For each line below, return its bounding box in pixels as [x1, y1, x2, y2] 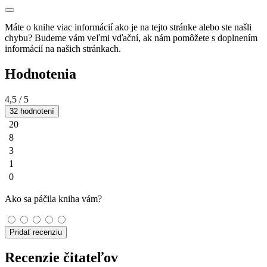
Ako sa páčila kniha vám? [5, 193, 102, 204]
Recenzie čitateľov [5, 250, 118, 266]
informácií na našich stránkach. [5, 43, 121, 54]
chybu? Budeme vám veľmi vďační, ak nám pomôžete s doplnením [5, 32, 257, 43]
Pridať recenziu [10, 227, 62, 237]
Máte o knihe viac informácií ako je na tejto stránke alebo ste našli [5, 21, 252, 32]
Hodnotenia [5, 66, 76, 82]
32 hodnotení [10, 106, 54, 116]
